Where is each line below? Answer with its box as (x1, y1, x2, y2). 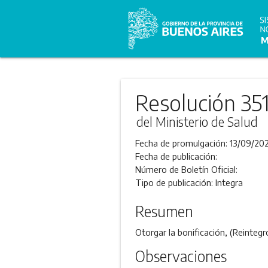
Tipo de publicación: (135, 177, 215, 188)
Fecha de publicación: (135, 151, 217, 162)
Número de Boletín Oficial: (135, 164, 237, 175)
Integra (215, 177, 243, 188)
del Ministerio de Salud (136, 114, 258, 130)
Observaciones (135, 247, 227, 266)
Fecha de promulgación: (135, 138, 230, 148)
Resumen (135, 202, 193, 220)
